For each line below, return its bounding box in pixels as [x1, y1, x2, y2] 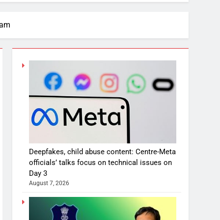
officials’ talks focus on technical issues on [29, 158, 172, 167]
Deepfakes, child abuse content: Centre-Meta [29, 147, 176, 156]
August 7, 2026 [29, 179, 70, 187]
